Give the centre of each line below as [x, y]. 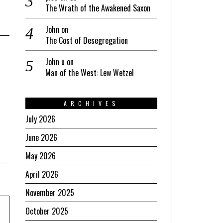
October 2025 [47, 211]
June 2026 [41, 137]
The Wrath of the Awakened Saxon [98, 8]
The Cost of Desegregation [87, 40]
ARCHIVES [91, 103]
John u [55, 61]
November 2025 [50, 192]
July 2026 [40, 119]
